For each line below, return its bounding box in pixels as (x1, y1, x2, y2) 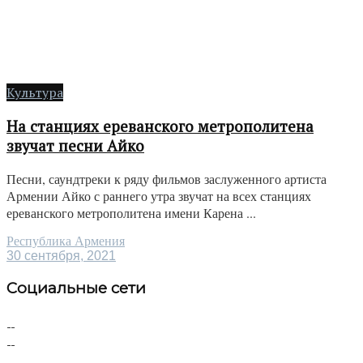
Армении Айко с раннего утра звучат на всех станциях (6, 187, 311, 205)
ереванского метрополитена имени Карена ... (6, 204, 256, 222)
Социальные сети (6, 279, 146, 298)
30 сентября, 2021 (6, 249, 116, 263)
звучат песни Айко (6, 135, 144, 156)
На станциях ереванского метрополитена (6, 116, 314, 136)
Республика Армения (6, 234, 125, 249)
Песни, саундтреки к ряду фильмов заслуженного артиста (6, 170, 327, 188)
